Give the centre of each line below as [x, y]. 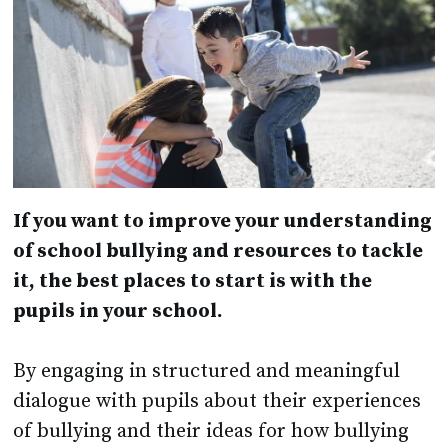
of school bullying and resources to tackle [218, 252]
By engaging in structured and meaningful [207, 372]
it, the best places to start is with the [193, 282]
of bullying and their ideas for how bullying [211, 432]
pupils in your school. [118, 312]
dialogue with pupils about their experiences [217, 402]
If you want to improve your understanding [223, 222]
